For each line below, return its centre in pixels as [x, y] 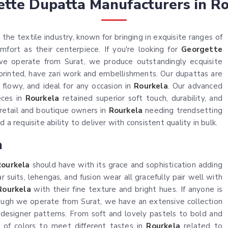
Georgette [202, 50]
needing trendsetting [183, 111]
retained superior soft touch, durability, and [141, 98]
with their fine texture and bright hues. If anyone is [126, 190]
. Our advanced [195, 86]
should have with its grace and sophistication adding [126, 165]
